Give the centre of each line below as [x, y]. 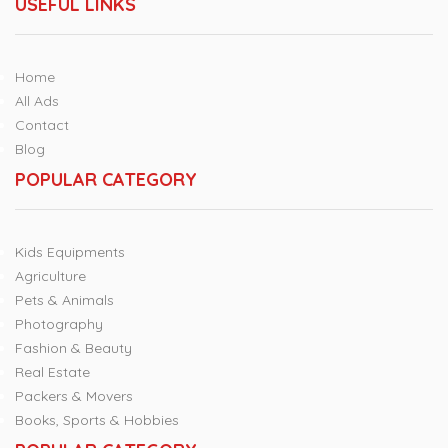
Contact [42, 125]
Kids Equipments [70, 252]
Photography [59, 324]
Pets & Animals [64, 300]
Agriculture [50, 276]
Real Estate [52, 372]
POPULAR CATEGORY [106, 180]
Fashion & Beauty [73, 348]
